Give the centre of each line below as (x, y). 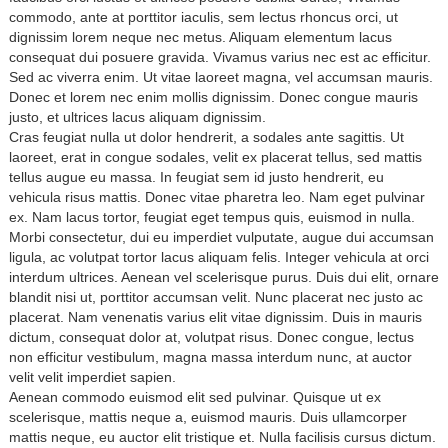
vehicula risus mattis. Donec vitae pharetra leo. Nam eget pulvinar (217, 197)
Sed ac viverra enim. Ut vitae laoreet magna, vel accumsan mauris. (221, 77)
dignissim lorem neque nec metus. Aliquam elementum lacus (200, 37)
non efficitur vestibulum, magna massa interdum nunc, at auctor (210, 357)
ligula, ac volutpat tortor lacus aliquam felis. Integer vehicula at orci (219, 257)
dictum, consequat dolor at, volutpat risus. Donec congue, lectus (211, 337)
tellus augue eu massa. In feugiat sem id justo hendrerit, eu (196, 177)
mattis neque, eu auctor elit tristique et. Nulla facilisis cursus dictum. (222, 437)
